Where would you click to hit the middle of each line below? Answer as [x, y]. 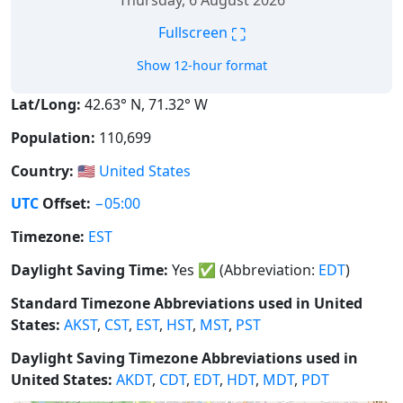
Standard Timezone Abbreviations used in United [187, 303]
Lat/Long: [46, 104]
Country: [42, 170]
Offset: [65, 204]
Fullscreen [194, 33]
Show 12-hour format [201, 65]
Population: [53, 137]
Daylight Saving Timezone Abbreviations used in [184, 358]
